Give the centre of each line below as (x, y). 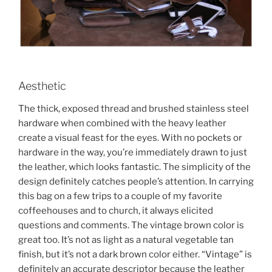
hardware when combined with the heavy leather (122, 124)
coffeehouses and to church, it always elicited (116, 211)
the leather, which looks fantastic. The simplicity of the (134, 167)
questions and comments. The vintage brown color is (131, 226)
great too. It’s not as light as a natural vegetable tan (126, 240)
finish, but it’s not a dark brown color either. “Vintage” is (135, 255)
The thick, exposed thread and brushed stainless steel (134, 109)
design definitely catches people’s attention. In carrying (136, 182)
